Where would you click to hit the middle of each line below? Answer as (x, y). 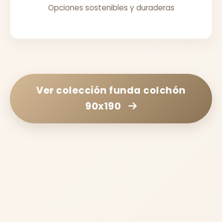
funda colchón (147, 90)
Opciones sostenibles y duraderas (111, 7)
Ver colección (73, 90)
